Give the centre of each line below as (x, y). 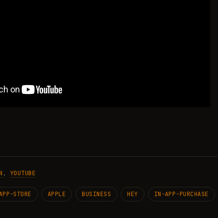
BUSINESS (97, 194)
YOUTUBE (23, 173)
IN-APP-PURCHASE (181, 194)
